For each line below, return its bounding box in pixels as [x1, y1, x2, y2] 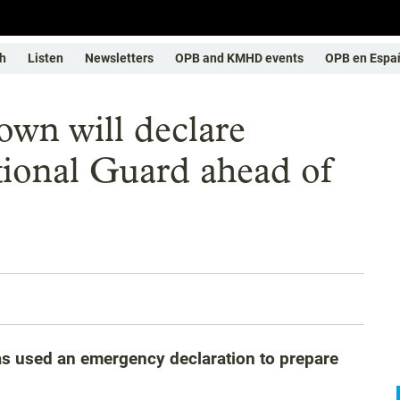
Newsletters [85, 51, 154, 65]
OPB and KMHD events [175, 51, 304, 65]
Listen [28, 51, 63, 65]
